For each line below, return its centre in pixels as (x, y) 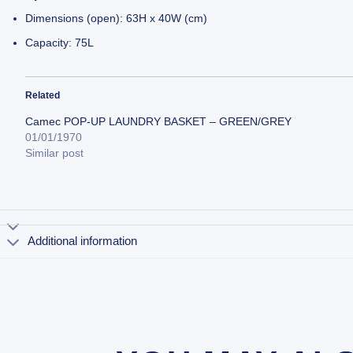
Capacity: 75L (60, 42)
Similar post (55, 152)
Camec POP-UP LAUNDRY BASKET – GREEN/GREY (159, 121)
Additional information (83, 241)
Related (43, 95)
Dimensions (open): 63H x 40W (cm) (117, 19)
